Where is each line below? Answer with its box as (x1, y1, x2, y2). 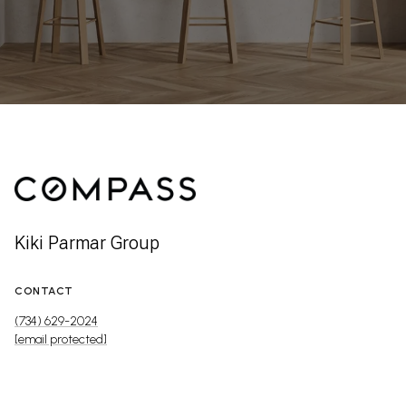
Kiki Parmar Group (14, 231, 159, 254)
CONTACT (14, 284, 73, 297)
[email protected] (14, 331, 107, 347)
